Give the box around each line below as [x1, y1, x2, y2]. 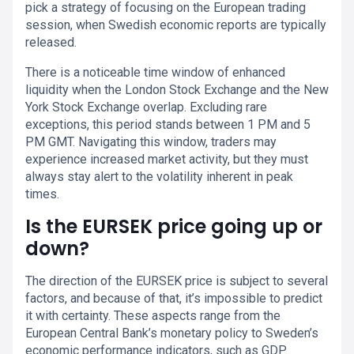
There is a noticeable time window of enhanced [25, 65, 285, 80]
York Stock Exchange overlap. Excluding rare [25, 100, 267, 115]
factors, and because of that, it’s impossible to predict [25, 291, 322, 306]
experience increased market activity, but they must [25, 152, 308, 167]
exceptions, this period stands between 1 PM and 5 [25, 117, 311, 132]
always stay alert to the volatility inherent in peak [25, 169, 293, 184]
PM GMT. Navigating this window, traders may [25, 134, 277, 149]
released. [25, 35, 77, 50]
